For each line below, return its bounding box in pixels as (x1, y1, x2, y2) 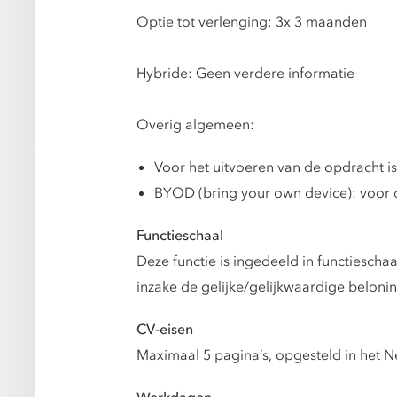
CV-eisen (136, 320, 193, 340)
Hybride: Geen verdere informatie (136, 63, 354, 83)
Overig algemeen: (136, 114, 254, 135)
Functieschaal (136, 225, 223, 245)
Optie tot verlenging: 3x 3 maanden (136, 12, 367, 32)
